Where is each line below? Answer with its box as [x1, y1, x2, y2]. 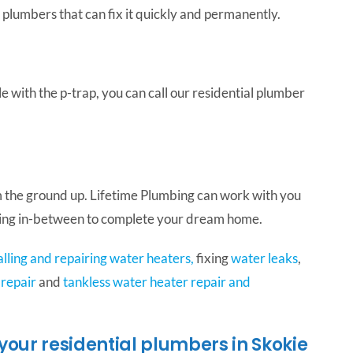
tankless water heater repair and [62, 273, 251, 290]
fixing [195, 249, 231, 266]
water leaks [230, 249, 298, 266]
